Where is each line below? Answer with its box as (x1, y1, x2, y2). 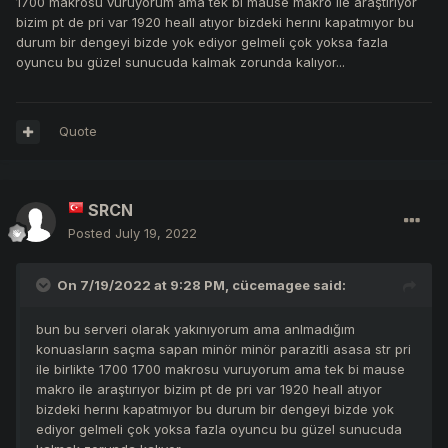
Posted (68, 225, 115, 242)
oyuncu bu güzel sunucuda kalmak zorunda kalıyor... (16, 54, 345, 71)
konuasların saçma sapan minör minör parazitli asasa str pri (36, 341, 411, 358)
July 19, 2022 (115, 225, 197, 242)
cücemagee (232, 277, 310, 294)
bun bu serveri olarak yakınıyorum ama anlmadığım (36, 321, 355, 338)
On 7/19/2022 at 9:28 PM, (57, 277, 232, 294)
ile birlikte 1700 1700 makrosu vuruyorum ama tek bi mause (36, 361, 405, 378)
